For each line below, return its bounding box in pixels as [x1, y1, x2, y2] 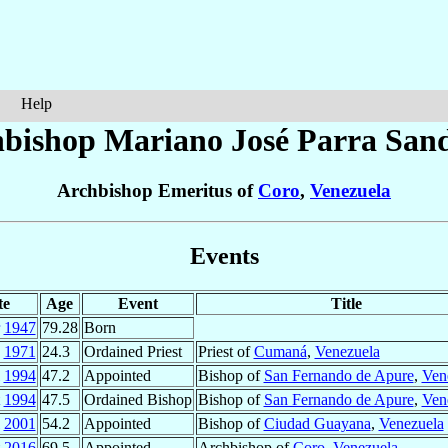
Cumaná [253, 342, 307, 360]
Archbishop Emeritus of [57, 180, 258, 202]
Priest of [197, 342, 254, 360]
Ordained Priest [83, 342, 182, 360]
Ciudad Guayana [263, 414, 371, 432]
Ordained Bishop [83, 390, 192, 408]
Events [189, 243, 259, 270]
